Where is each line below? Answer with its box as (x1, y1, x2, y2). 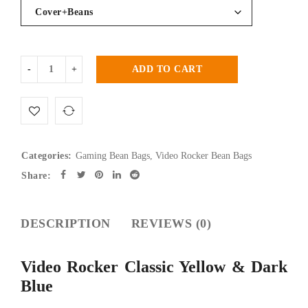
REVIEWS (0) (131, 216, 211, 230)
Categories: (21, 150, 72, 161)
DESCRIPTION (21, 216, 111, 230)
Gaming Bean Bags (75, 150, 150, 161)
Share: (21, 170, 51, 181)
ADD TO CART (131, 63, 203, 74)
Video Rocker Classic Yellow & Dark (21, 257, 287, 276)
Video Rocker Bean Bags (155, 150, 252, 161)
